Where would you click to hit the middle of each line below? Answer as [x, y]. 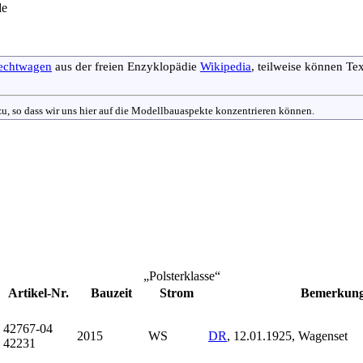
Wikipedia [226, 66]
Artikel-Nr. [38, 293]
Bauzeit [111, 293]
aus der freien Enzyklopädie [126, 66]
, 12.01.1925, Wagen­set [287, 335]
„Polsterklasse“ [181, 275]
